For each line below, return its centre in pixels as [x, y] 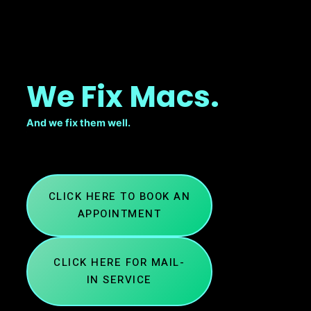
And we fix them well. [78, 122]
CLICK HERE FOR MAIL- [119, 262]
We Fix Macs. [123, 96]
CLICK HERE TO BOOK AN [119, 196]
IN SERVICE [119, 279]
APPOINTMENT [119, 213]
